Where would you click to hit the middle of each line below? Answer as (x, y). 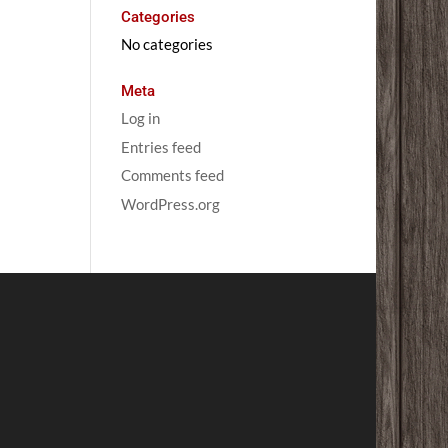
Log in (140, 118)
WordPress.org (170, 203)
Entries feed (160, 146)
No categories (166, 44)
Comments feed (172, 175)
